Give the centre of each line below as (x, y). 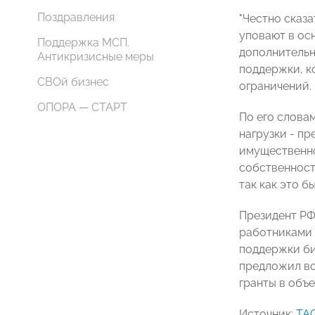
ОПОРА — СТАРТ (82, 107)
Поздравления (76, 17)
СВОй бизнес (73, 82)
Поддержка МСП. (83, 43)
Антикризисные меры (96, 57)
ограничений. (275, 86)
